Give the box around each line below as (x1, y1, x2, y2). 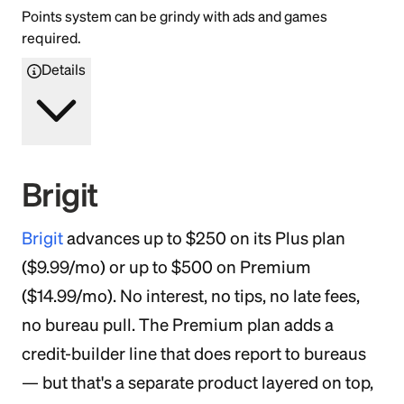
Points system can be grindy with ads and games (22, 8, 327, 25)
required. (22, 30, 81, 47)
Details (41, 61, 86, 78)
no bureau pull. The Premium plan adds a (22, 316, 334, 335)
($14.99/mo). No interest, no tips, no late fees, (22, 287, 360, 307)
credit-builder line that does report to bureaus (22, 344, 366, 364)
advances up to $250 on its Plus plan (63, 229, 345, 249)
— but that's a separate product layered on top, (22, 373, 373, 393)
